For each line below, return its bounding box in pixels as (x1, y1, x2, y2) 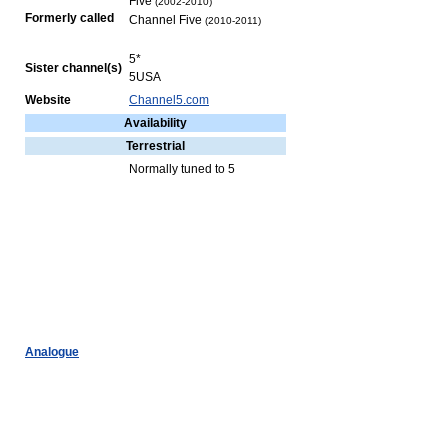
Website (25, 93, 71, 107)
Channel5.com (129, 93, 209, 107)
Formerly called (25, 11, 114, 25)
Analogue (25, 345, 79, 359)
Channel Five (129, 13, 205, 27)
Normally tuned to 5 (129, 162, 235, 176)
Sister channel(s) (25, 61, 122, 75)
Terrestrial (126, 139, 185, 153)
